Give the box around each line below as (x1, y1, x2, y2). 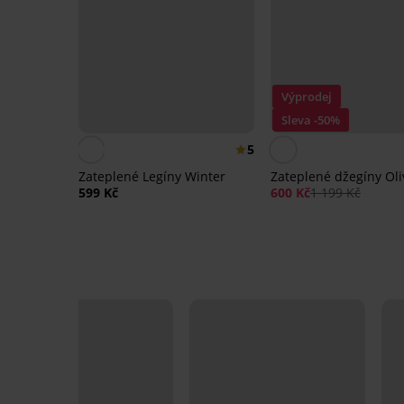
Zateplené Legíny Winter (78, 168, 225, 186)
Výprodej (280, 88, 332, 106)
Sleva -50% (280, 112, 340, 129)
